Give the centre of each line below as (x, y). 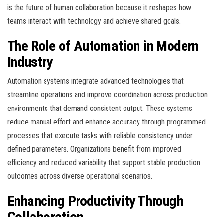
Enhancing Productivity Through (95, 201)
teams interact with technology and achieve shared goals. (94, 21)
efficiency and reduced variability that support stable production (104, 163)
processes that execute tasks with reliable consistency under (100, 136)
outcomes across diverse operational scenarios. (80, 176)
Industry (30, 62)
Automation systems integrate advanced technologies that (95, 81)
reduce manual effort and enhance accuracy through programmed (107, 122)
